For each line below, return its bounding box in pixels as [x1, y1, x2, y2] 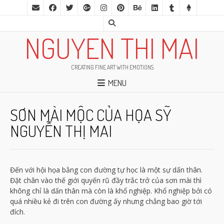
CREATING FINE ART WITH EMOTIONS [70, 63, 153, 71]
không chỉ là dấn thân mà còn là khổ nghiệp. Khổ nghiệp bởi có [10, 185, 212, 195]
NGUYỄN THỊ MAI [10, 120, 112, 141]
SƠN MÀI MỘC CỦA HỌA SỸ [10, 104, 171, 125]
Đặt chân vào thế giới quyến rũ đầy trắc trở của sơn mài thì [10, 175, 201, 185]
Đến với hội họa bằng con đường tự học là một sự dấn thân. [10, 164, 202, 174]
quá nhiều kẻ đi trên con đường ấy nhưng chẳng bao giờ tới [10, 196, 202, 206]
